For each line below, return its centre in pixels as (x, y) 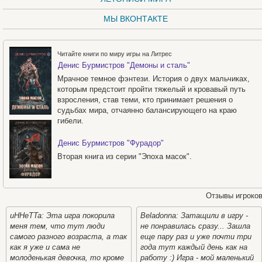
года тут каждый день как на (194, 247)
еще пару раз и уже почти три (196, 236)
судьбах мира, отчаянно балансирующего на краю (147, 110)
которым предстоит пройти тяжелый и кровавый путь (151, 89)
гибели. (70, 120)
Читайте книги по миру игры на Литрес (115, 54)
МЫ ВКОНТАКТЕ (136, 18)
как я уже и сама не (45, 247)
